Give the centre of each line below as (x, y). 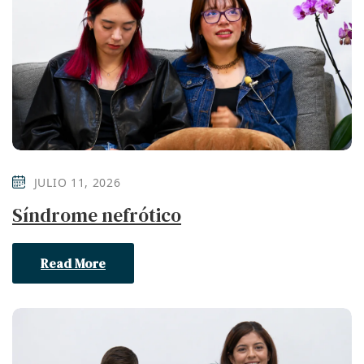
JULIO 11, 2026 (77, 183)
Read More (73, 264)
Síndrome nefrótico (97, 216)
